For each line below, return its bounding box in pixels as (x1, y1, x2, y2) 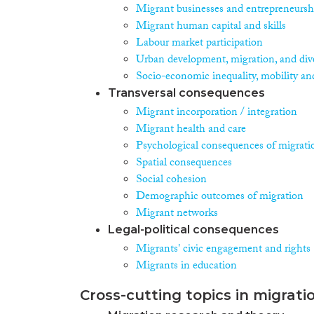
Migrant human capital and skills (136, 17, 286, 36)
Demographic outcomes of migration (136, 187, 303, 207)
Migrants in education (136, 257, 237, 276)
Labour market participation (136, 34, 263, 53)
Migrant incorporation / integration (136, 103, 297, 123)
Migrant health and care (136, 120, 246, 139)
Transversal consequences (108, 86, 265, 100)
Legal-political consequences (108, 222, 279, 236)
